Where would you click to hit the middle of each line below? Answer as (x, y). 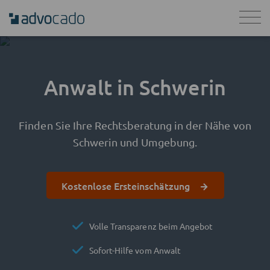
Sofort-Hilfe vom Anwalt (135, 250)
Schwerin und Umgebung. (135, 142)
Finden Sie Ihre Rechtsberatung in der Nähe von (135, 125)
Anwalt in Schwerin (135, 87)
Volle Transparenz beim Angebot (151, 226)
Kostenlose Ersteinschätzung (125, 186)
